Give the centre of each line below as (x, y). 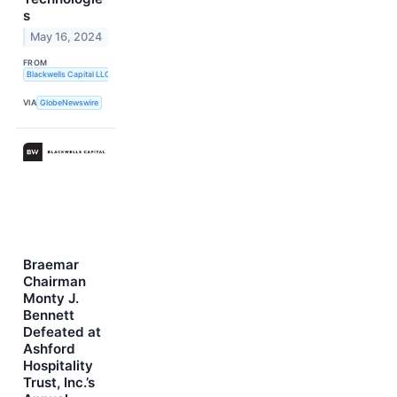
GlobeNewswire (70, 103)
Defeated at (62, 331)
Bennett (49, 315)
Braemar (51, 264)
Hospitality (58, 365)
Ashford (49, 348)
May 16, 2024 (66, 37)
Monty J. (51, 298)
